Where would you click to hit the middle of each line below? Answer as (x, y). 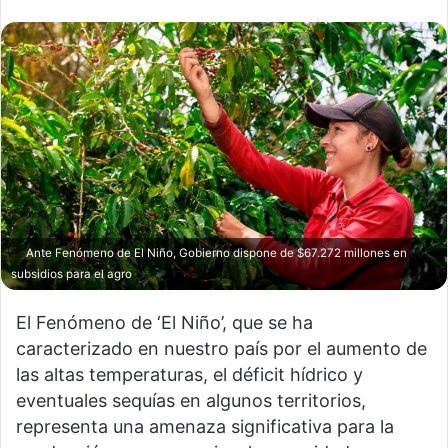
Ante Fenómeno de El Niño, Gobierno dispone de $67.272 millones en (215, 253)
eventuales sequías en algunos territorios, (191, 401)
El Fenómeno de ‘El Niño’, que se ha (164, 323)
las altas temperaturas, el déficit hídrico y (189, 375)
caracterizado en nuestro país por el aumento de (221, 349)
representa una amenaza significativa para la (205, 427)
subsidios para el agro (71, 274)
